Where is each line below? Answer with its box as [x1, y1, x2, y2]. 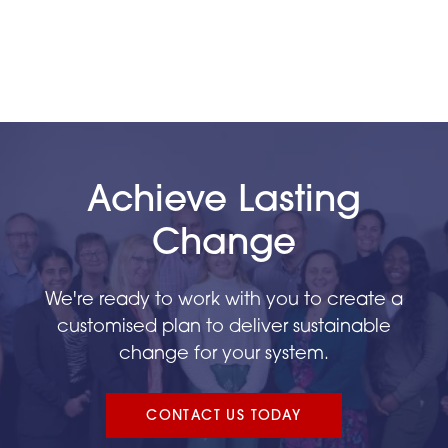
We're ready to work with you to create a [45, 291, 403, 310]
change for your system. [119, 345, 329, 364]
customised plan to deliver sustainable [57, 318, 391, 337]
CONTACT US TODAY [146, 409, 302, 424]
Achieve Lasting [87, 184, 361, 220]
